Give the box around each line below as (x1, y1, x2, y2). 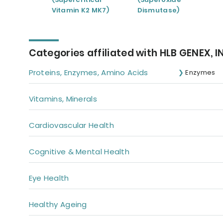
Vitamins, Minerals (28, 94, 97, 104)
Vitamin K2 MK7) (51, 5, 110, 15)
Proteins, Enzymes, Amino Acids (28, 67, 148, 78)
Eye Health (28, 173, 69, 183)
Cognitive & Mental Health (28, 146, 129, 157)
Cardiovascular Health (28, 120, 114, 130)
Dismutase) (137, 5, 180, 15)
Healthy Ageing (28, 199, 87, 210)
